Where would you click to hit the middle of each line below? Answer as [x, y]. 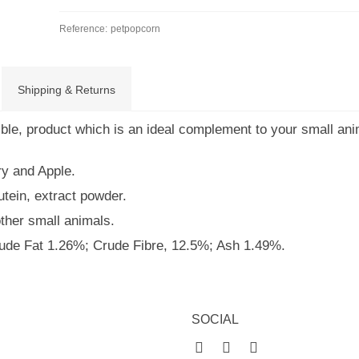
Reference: [83, 29]
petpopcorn [135, 29]
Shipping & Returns [67, 90]
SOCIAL [215, 319]
